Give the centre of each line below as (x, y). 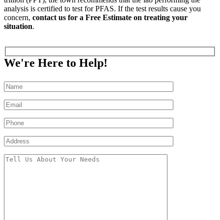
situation (18, 27)
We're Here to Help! (56, 63)
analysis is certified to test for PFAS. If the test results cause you (102, 9)
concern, (18, 18)
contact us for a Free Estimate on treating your (110, 18)
